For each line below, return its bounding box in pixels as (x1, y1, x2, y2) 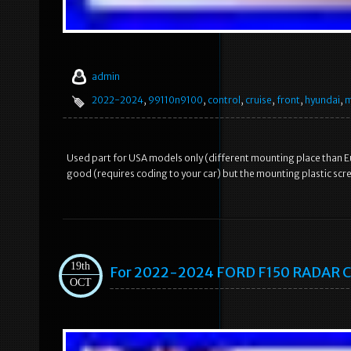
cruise (245, 94, 272, 107)
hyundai (305, 94, 340, 107)
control (208, 94, 241, 107)
